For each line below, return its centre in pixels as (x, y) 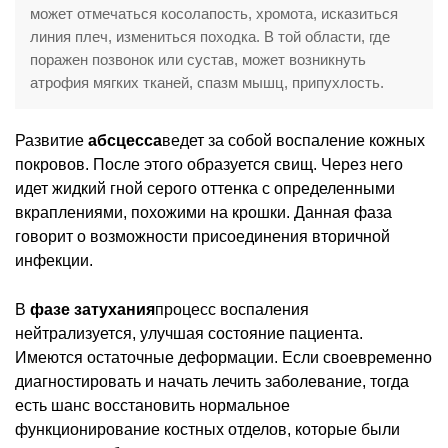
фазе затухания (92, 309)
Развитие (51, 140)
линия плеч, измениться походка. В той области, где (210, 36)
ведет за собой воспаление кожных (293, 140)
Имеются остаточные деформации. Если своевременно (223, 357)
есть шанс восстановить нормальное (152, 405)
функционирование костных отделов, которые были (207, 429)
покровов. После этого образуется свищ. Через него (209, 164)
